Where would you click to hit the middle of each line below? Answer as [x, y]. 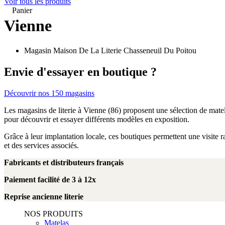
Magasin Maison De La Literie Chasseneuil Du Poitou [110, 50]
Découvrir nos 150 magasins [49, 93]
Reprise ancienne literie [44, 196]
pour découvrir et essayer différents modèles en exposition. [97, 119]
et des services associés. [41, 145]
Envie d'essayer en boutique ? [80, 72]
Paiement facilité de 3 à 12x [50, 179]
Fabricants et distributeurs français [64, 162]
